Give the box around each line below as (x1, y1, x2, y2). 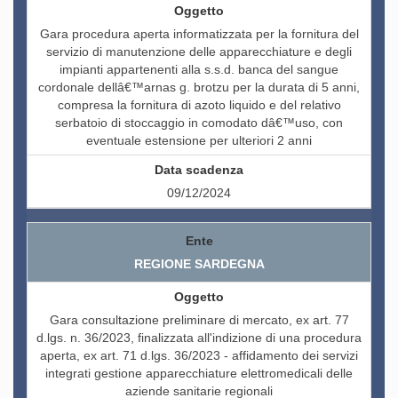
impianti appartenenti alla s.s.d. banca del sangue (60, 62, 338, 77)
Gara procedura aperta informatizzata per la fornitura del (39, 27, 359, 42)
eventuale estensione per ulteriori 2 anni (86, 133, 312, 148)
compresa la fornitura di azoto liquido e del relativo (57, 98, 341, 113)
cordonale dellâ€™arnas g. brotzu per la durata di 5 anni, (38, 80, 360, 95)
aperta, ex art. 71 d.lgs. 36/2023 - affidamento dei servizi (40, 348, 358, 363)
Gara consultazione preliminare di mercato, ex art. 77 (49, 313, 349, 328)
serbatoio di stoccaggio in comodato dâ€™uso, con (55, 115, 343, 131)
